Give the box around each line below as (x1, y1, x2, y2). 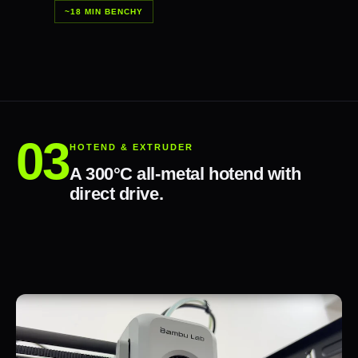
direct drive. (69, 184, 164, 205)
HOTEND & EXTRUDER (69, 142, 193, 153)
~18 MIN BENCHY (65, 7, 143, 17)
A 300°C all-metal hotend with (69, 164, 301, 185)
